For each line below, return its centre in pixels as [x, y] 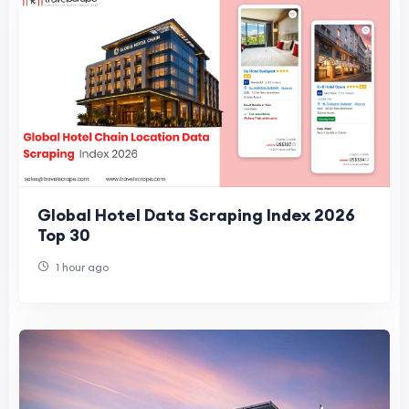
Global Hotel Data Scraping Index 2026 [196, 215]
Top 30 [64, 235]
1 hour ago [81, 267]
